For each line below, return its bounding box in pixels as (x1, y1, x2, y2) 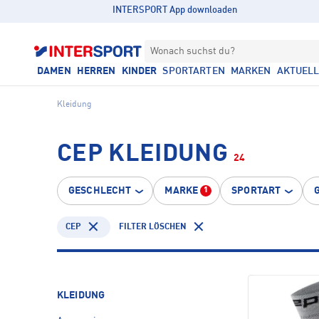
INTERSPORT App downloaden (113, 6, 238, 15)
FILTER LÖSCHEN (119, 222, 187, 231)
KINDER (121, 66, 157, 76)
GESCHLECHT (68, 186, 132, 196)
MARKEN (230, 66, 271, 76)
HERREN (76, 66, 116, 76)
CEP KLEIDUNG (57, 142, 229, 167)
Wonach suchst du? (150, 46, 235, 56)
